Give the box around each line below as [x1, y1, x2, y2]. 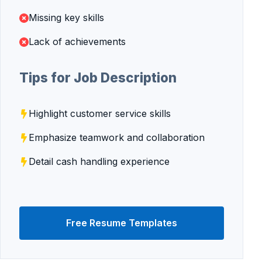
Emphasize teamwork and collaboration [29, 132, 205, 143]
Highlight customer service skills [29, 108, 171, 119]
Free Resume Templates [66, 217, 177, 229]
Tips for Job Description [19, 70, 177, 85]
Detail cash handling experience [29, 156, 170, 167]
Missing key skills [29, 12, 104, 23]
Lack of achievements [29, 36, 126, 47]
